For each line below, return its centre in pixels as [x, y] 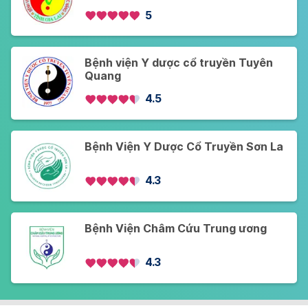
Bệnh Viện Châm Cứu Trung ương [176, 228]
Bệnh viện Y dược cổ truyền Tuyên [179, 63]
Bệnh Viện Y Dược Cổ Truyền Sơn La [184, 146]
